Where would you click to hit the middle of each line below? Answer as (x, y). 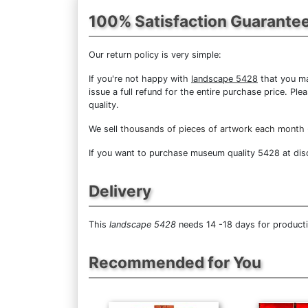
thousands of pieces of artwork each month (212, 129)
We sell (104, 129)
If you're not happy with (140, 79)
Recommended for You (175, 263)
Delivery (120, 191)
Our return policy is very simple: (155, 55)
